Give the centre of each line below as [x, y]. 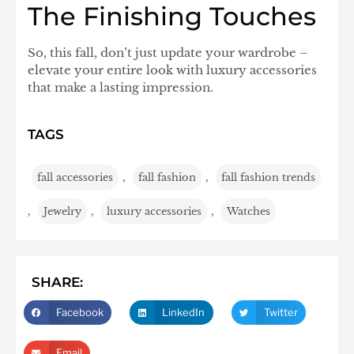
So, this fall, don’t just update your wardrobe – [168, 53]
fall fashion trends [268, 177]
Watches [249, 211]
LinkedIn [184, 312]
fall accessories [75, 177]
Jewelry [62, 211]
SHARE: [57, 282]
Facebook [79, 312]
